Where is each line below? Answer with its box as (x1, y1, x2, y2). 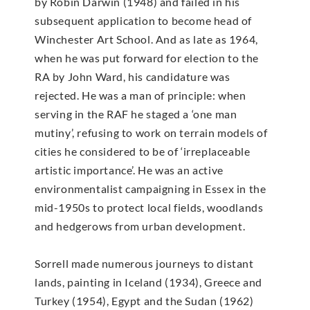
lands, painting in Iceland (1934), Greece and (35, 275, 263, 289)
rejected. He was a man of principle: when (35, 88, 246, 102)
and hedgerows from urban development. (35, 219, 246, 232)
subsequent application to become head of (35, 13, 253, 27)
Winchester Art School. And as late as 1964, (35, 32, 258, 46)
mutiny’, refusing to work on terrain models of (35, 125, 268, 139)
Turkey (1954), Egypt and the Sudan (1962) (35, 293, 254, 307)
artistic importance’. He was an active (35, 163, 224, 176)
